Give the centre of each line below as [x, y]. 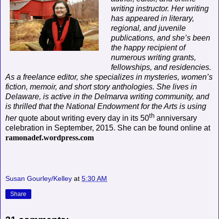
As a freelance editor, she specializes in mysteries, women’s [109, 77]
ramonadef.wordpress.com [50, 138]
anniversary [176, 118]
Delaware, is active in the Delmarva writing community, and [107, 96]
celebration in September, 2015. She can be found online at [108, 128]
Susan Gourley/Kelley [39, 178]
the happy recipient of [148, 47]
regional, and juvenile [148, 28]
